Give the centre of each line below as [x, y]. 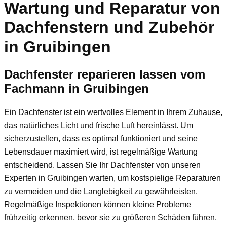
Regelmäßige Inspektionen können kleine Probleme [98, 204]
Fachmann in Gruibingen [77, 88]
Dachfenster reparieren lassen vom [105, 74]
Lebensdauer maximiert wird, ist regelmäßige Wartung [101, 152]
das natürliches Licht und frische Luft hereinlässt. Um [99, 125]
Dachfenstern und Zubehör [109, 28]
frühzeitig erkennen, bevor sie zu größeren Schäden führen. [110, 217]
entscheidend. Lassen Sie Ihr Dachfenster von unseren [102, 165]
